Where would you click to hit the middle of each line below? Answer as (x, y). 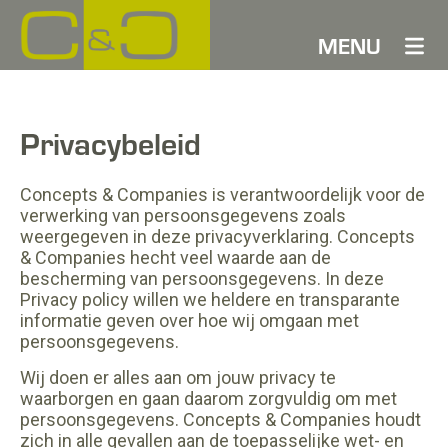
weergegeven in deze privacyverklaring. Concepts (217, 236)
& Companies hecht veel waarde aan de (175, 257)
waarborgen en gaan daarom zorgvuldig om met (208, 398)
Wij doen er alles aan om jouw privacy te (178, 377)
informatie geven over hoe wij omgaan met (189, 320)
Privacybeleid (110, 142)
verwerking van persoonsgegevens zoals (183, 215)
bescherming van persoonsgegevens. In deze (202, 278)
